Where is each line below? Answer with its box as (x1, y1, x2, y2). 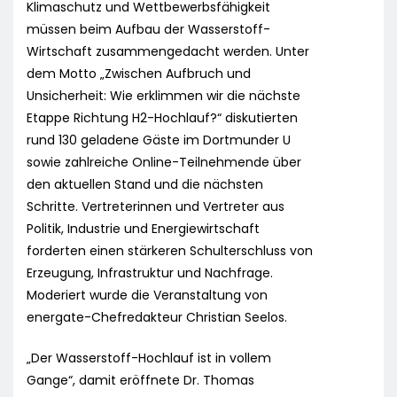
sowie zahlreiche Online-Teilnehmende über (27, 153, 301, 172)
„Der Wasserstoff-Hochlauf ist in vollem (27, 349, 271, 368)
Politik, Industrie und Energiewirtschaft (27, 220, 260, 238)
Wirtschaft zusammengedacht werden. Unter (27, 43, 309, 61)
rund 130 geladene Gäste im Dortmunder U (27, 131, 291, 150)
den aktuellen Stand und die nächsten (27, 175, 263, 194)
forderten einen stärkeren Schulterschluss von (27, 242, 313, 261)
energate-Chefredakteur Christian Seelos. (27, 308, 287, 327)
